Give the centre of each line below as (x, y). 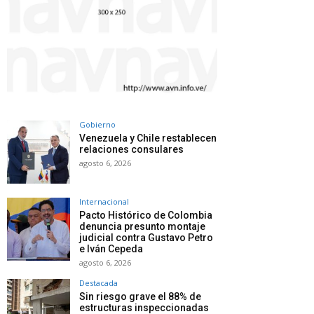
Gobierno (97, 124)
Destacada (98, 282)
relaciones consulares (131, 149)
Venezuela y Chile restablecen (148, 138)
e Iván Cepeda (111, 248)
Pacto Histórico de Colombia (146, 215)
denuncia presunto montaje (142, 226)
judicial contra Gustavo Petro (146, 237)
